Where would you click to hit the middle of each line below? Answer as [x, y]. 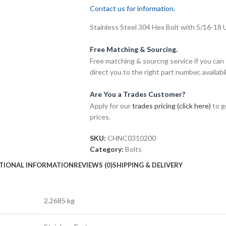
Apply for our [111, 105]
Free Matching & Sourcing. [133, 49]
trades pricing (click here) [171, 105]
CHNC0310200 [131, 138]
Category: [106, 149]
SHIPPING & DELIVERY [147, 165]
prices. [100, 117]
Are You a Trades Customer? [137, 94]
